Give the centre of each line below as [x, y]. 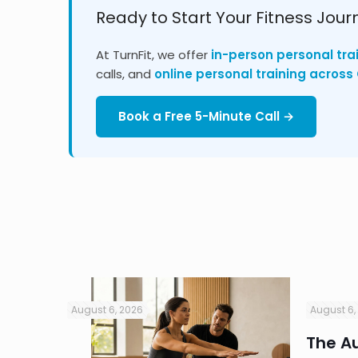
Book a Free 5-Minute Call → [206, 116]
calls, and [125, 74]
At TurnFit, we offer [153, 55]
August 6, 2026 [107, 310]
